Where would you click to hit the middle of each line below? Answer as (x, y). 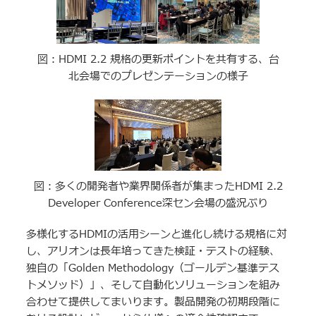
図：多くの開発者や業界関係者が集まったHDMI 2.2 (158, 186)
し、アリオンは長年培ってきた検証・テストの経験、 (153, 252)
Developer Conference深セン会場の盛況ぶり (158, 203)
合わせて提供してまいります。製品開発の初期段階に (153, 303)
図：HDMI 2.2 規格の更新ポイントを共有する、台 (158, 59)
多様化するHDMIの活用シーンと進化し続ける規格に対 (157, 235)
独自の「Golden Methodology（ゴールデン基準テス (153, 269)
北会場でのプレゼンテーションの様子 (158, 76)
